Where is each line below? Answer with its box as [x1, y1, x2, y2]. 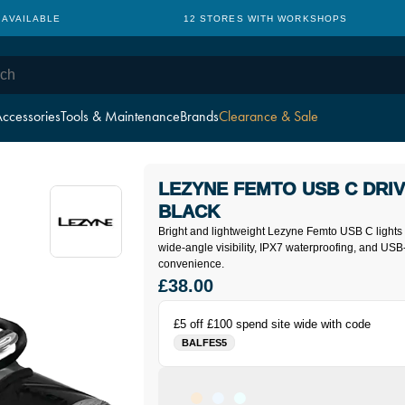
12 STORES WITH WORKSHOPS [183, 13, 348, 24]
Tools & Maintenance [61, 106, 180, 126]
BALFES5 [182, 337, 228, 348]
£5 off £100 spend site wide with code [174, 317, 372, 331]
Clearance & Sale [219, 106, 318, 126]
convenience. [158, 258, 225, 270]
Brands [180, 106, 219, 126]
